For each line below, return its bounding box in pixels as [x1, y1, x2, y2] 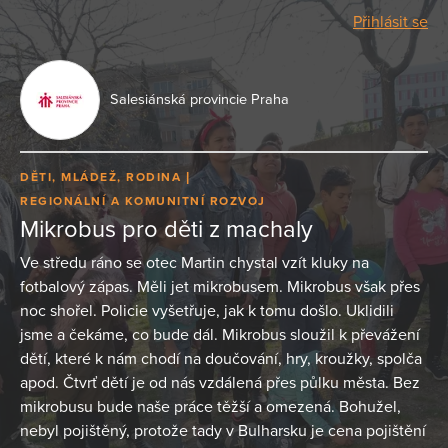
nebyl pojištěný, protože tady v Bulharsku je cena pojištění [20, 420, 426, 441]
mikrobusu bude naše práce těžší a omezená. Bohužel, [20, 396, 401, 417]
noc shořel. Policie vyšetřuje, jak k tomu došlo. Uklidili [20, 300, 394, 321]
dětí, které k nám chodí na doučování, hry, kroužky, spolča [20, 348, 422, 369]
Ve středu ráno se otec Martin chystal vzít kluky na [20, 252, 369, 273]
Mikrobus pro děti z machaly [20, 214, 313, 244]
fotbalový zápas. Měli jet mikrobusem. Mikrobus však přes [20, 276, 420, 297]
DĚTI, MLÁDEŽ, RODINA [20, 170, 186, 185]
